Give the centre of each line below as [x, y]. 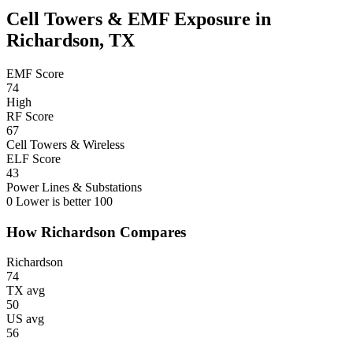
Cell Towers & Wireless [65, 144]
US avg [25, 319]
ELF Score [33, 158]
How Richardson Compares [96, 232]
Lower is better [53, 201]
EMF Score [35, 73]
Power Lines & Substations [74, 187]
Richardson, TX [71, 40]
